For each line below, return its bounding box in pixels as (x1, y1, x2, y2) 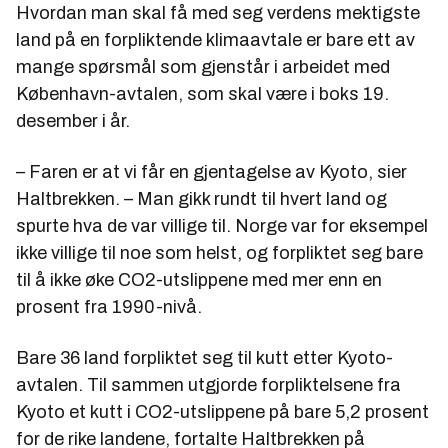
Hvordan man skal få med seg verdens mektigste (16, 3, 420, 24)
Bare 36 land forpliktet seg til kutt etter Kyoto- (16, 348, 393, 369)
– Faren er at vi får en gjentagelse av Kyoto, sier (16, 162, 407, 183)
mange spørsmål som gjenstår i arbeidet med (16, 57, 390, 78)
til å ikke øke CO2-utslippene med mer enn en (16, 270, 382, 291)
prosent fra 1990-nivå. (16, 297, 202, 318)
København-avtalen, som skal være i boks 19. (16, 84, 389, 105)
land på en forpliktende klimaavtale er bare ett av (16, 30, 415, 51)
